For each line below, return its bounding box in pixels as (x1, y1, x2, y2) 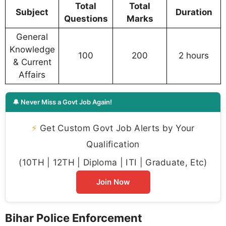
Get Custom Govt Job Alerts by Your (37, 123, 195, 134)
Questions (64, 14, 108, 24)
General (16, 32, 48, 42)
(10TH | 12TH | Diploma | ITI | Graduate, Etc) (19, 157, 207, 168)
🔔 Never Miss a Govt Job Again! (13, 98, 112, 106)
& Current (13, 57, 51, 68)
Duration (175, 7, 212, 18)
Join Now (96, 177, 130, 187)
